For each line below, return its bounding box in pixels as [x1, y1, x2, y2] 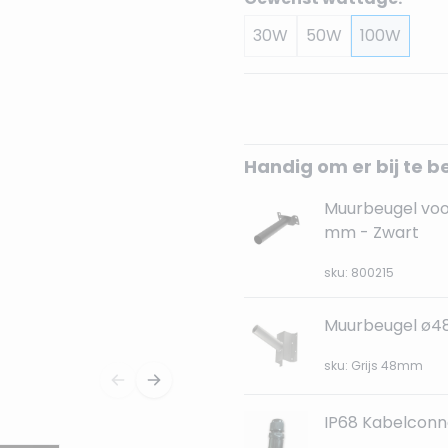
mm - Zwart [324, 221, 419, 244]
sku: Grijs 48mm [324, 357, 423, 374]
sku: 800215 [324, 264, 394, 281]
